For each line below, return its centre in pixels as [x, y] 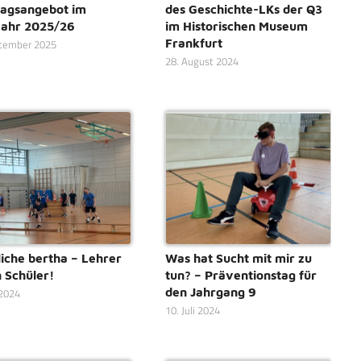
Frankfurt [193, 42]
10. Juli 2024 [192, 311]
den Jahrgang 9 [210, 292]
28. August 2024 [201, 61]
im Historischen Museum [236, 25]
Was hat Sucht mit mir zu [238, 258]
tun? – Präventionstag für [241, 275]
